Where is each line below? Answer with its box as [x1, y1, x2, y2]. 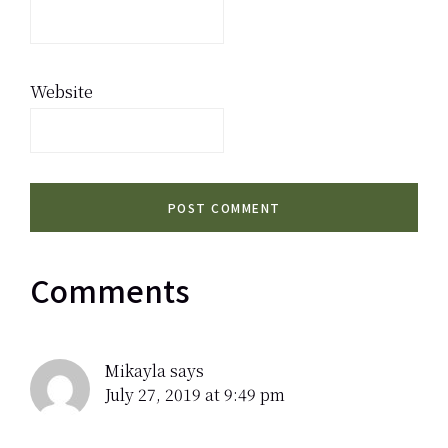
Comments [30, 267, 190, 312]
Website [30, 77, 93, 103]
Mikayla [105, 358, 166, 382]
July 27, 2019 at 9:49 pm [105, 382, 285, 406]
